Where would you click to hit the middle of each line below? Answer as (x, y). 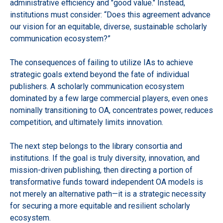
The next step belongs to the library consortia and (96, 146)
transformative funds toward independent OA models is (107, 182)
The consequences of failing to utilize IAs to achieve (102, 62)
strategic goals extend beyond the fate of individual (100, 74)
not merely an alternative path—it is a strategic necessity (108, 194)
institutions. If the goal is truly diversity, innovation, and (105, 158)
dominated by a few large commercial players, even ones (109, 98)
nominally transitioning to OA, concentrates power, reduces (111, 110)
